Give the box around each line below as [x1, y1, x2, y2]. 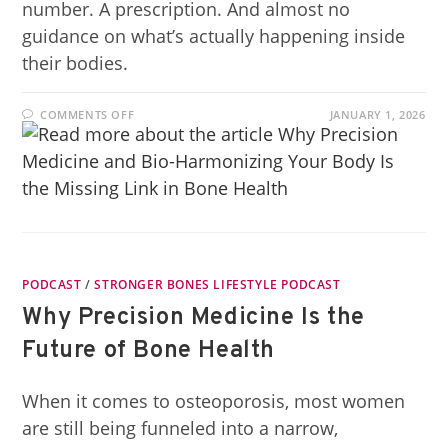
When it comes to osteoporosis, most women [22, 389, 406, 413]
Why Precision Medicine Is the [22, 303, 365, 333]
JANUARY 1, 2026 [329, 107, 426, 122]
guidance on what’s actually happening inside [22, 24, 406, 48]
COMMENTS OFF [40, 107, 135, 122]
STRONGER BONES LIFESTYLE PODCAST [94, 276, 341, 293]
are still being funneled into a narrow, [22, 416, 339, 440]
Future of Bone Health [22, 336, 276, 366]
